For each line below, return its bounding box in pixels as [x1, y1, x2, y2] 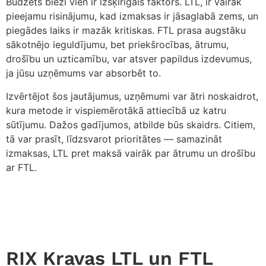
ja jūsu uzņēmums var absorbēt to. [6, 67, 161, 80]
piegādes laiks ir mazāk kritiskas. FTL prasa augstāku [6, 24, 246, 37]
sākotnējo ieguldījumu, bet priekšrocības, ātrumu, [6, 39, 229, 51]
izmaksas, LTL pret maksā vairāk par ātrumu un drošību [6, 147, 255, 159]
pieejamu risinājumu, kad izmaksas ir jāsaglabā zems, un [6, 10, 258, 23]
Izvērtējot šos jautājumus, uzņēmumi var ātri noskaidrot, [6, 90, 258, 102]
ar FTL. [6, 161, 37, 173]
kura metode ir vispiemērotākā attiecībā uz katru [6, 104, 226, 116]
